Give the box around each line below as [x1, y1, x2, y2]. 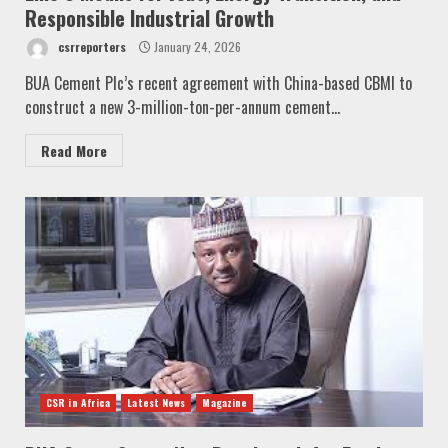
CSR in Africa [46, 394, 111, 410]
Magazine [202, 394, 248, 410]
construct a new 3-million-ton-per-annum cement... [25, 94, 340, 119]
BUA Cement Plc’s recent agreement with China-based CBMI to [25, 70, 412, 95]
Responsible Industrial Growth [25, 2, 274, 33]
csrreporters [55, 37, 126, 55]
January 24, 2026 [151, 37, 241, 55]
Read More [41, 139, 107, 161]
